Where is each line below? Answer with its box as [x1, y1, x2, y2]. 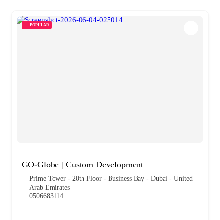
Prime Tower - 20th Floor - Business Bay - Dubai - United [29, 174, 192, 182]
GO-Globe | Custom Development [22, 159, 143, 169]
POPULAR [30, 22, 49, 27]
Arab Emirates [29, 183, 70, 191]
